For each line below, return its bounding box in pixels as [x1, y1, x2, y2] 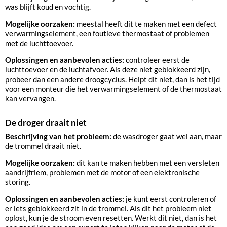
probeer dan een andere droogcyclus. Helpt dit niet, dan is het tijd [5, 74, 220, 84]
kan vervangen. [5, 94, 56, 103]
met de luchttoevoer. [5, 38, 73, 48]
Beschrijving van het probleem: [5, 131, 113, 141]
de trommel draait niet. [5, 141, 81, 150]
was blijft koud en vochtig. [5, 2, 91, 12]
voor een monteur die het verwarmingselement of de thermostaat [5, 84, 222, 94]
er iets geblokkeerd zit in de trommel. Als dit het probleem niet [5, 204, 211, 213]
